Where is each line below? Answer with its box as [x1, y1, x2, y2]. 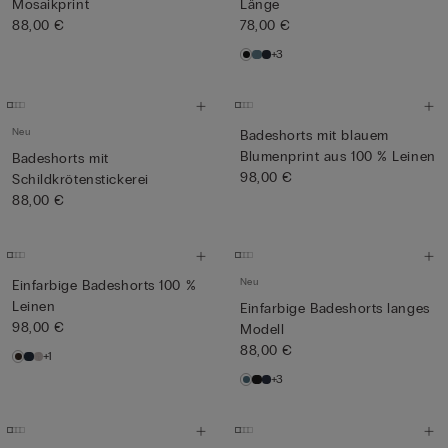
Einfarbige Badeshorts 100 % [12, 277, 197, 294]
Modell [240, 321, 285, 338]
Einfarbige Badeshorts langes [240, 300, 430, 317]
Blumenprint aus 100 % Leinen [240, 148, 436, 165]
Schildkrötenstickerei [12, 171, 149, 188]
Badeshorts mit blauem [240, 127, 389, 144]
